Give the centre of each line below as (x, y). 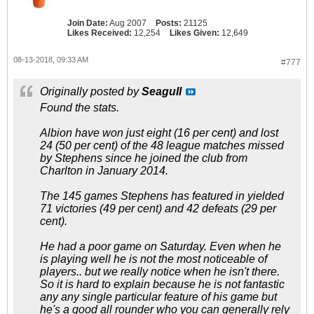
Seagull (162, 91)
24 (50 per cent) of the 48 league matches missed (162, 145)
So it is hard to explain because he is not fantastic (162, 284)
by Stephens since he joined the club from (144, 158)
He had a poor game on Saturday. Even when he (161, 246)
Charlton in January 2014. (104, 171)
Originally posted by (91, 91)
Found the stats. (80, 108)
